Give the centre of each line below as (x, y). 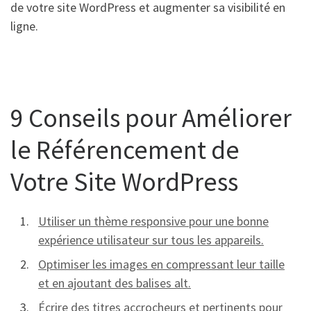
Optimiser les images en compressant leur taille (161, 264)
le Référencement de (125, 150)
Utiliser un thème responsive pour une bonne (153, 221)
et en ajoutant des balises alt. (115, 283)
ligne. (24, 26)
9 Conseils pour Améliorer (151, 118)
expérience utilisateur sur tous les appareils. (151, 240)
